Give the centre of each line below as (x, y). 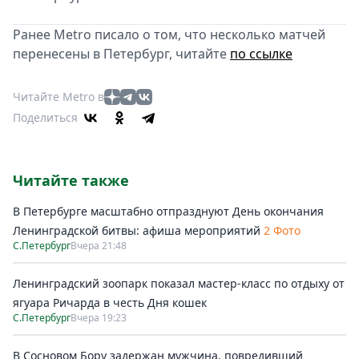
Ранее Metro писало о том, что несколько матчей (169, 34)
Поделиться (45, 117)
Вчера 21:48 (99, 246)
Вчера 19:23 (99, 318)
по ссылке (261, 54)
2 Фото (282, 230)
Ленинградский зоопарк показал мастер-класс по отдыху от (179, 283)
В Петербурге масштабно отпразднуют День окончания (168, 211)
